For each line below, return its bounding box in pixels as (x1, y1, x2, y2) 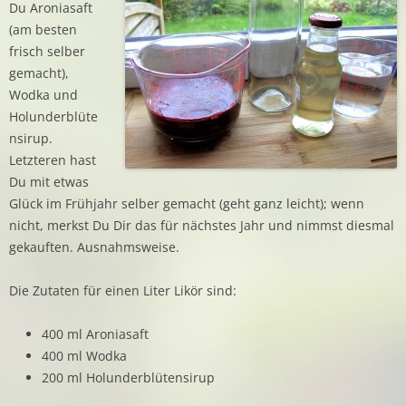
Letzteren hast (9, 150, 96, 169)
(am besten (9, 20, 77, 38)
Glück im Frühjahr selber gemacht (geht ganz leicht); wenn (9, 194, 364, 212)
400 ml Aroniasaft (42, 324, 149, 343)
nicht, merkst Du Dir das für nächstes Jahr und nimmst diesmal (9, 216, 394, 234)
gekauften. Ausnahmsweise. (9, 237, 179, 256)
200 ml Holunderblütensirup (42, 368, 215, 386)
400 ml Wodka (42, 346, 127, 364)
